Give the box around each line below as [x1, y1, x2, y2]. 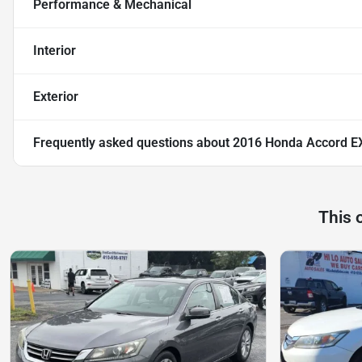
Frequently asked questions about [33, 135, 233, 151]
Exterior [33, 89, 78, 105]
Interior [33, 43, 76, 59]
